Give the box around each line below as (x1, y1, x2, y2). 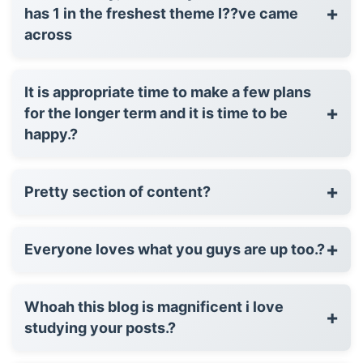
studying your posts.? (24, 318, 176, 336)
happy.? (24, 125, 78, 143)
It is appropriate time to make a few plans (24, 83, 311, 100)
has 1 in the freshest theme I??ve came (24, 4, 298, 22)
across (24, 25, 72, 43)
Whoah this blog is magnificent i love (24, 297, 284, 315)
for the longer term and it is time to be (24, 104, 288, 122)
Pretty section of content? (24, 182, 211, 200)
